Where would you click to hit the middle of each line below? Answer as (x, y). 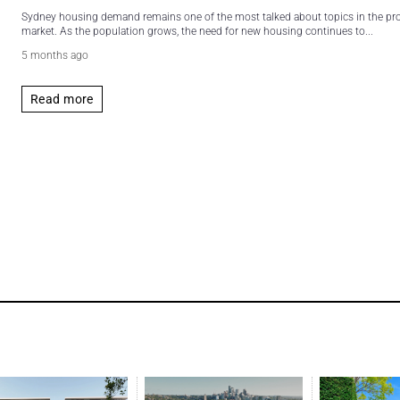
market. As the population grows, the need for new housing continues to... (197, 31)
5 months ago (55, 55)
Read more (62, 99)
